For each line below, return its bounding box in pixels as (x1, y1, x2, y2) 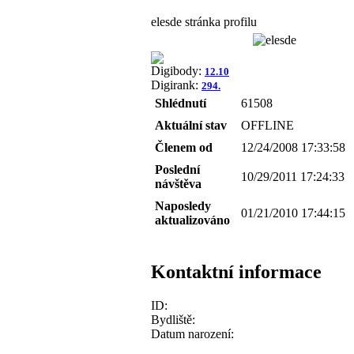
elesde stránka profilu (151, 14, 257, 28)
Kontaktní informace (151, 261, 322, 282)
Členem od (155, 140, 213, 154)
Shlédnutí (155, 96, 206, 110)
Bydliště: (151, 312, 195, 326)
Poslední (155, 162, 200, 176)
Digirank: (151, 77, 201, 92)
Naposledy (155, 198, 211, 213)
